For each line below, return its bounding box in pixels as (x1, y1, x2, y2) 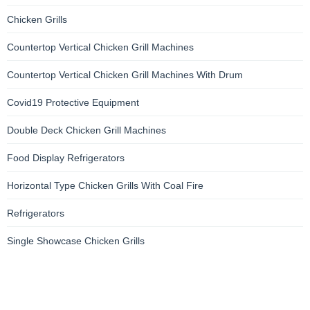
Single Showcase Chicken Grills (7, 235, 145, 247)
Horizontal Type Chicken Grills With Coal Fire (7, 180, 203, 192)
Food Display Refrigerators (7, 152, 125, 164)
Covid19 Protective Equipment (7, 97, 139, 109)
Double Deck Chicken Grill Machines (7, 125, 166, 136)
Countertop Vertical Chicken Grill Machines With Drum (7, 69, 243, 81)
